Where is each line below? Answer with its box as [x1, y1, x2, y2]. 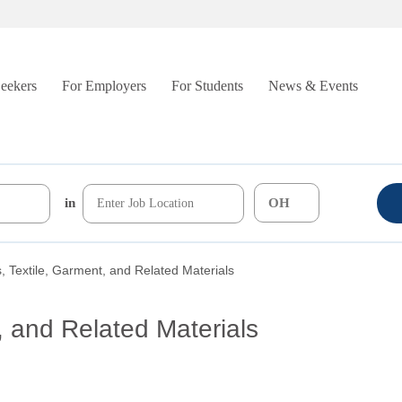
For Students [171, 78, 243, 93]
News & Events [268, 78, 358, 93]
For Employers [62, 78, 146, 93]
